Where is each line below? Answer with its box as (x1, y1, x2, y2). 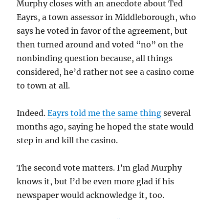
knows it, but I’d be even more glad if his (17, 176, 175, 186)
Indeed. (17, 108, 48, 118)
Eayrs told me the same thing (47, 108, 162, 118)
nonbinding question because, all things (17, 53, 173, 63)
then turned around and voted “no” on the (17, 40, 184, 49)
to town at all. (17, 81, 70, 90)
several (161, 108, 191, 118)
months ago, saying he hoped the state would (17, 122, 194, 131)
